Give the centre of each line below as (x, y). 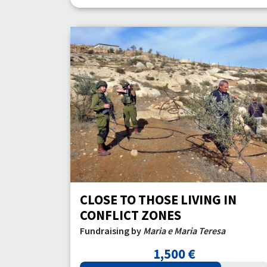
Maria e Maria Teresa (184, 231)
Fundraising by (111, 231)
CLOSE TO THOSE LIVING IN (158, 200)
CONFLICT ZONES (131, 215)
